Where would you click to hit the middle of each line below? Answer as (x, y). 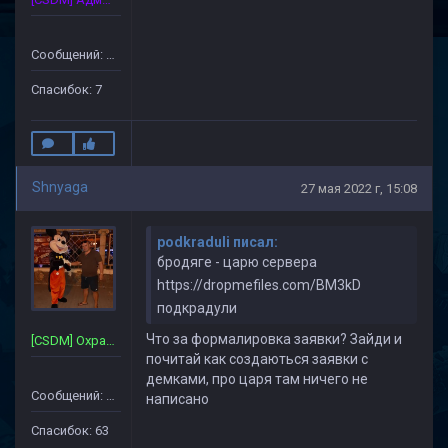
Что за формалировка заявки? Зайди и (274, 339)
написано (177, 399)
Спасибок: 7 (66, 89)
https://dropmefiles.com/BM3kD (259, 285)
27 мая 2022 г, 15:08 (359, 188)
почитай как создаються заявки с (257, 359)
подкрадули (197, 308)
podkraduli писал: (217, 242)
